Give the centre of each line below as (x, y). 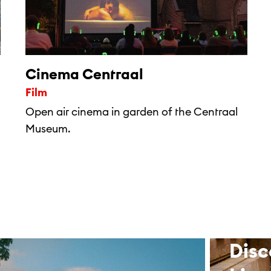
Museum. (48, 129)
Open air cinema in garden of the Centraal (132, 112)
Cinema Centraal (84, 74)
